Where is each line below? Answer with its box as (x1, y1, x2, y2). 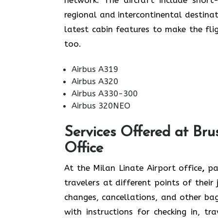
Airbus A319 (72, 64, 118, 74)
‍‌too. (64, 38, 81, 49)
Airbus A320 (72, 76, 118, 86)
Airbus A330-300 (72, 89, 138, 98)
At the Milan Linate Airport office (64, 163, 202, 173)
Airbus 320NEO (72, 101, 130, 110)
